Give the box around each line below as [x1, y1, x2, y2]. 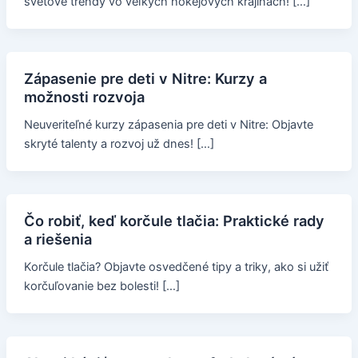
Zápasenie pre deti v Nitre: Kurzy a [23, 70, 267, 88]
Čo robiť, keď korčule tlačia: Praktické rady [23, 212, 324, 230]
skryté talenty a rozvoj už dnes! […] [23, 137, 214, 152]
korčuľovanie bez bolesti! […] [23, 279, 180, 294]
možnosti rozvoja [23, 88, 145, 106]
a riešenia [23, 230, 92, 249]
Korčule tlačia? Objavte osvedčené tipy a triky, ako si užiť [23, 260, 328, 275]
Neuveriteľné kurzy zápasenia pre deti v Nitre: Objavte [23, 117, 313, 133]
